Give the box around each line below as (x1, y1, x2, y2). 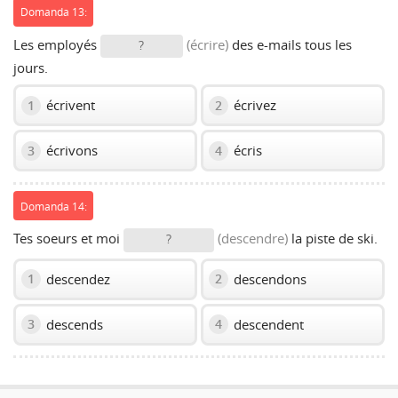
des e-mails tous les (228, 35, 352, 53)
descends (43, 314, 103, 333)
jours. (13, 59, 48, 77)
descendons (230, 269, 306, 288)
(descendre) (218, 229, 288, 248)
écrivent (43, 96, 95, 115)
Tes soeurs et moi (13, 229, 123, 248)
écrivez (230, 96, 276, 115)
